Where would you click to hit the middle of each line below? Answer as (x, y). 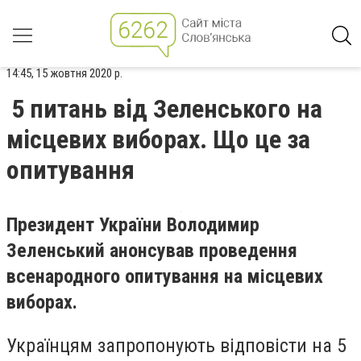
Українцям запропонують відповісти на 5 (176, 345)
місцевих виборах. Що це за (158, 139)
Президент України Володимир (133, 225)
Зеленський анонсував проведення (152, 251)
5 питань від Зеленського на (167, 109)
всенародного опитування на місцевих (165, 276)
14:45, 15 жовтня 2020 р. (64, 73)
